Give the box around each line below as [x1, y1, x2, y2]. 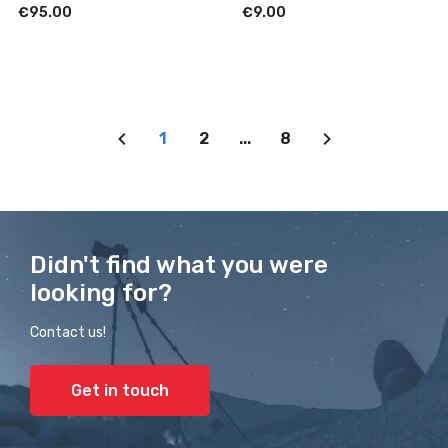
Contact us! [30, 324, 106, 341]
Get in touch [71, 381, 169, 400]
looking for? [30, 279, 172, 307]
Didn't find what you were [30, 251, 328, 279]
